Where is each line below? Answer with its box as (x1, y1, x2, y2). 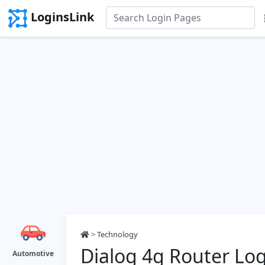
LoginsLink (31, 9, 94, 25)
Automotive (12, 248, 54, 258)
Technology (97, 229, 138, 240)
